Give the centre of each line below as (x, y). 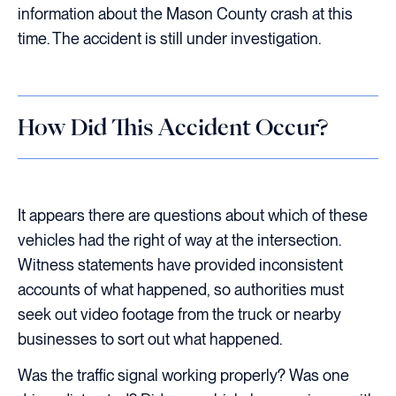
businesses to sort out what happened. (150, 339)
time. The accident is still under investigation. (169, 38)
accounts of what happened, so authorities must (181, 289)
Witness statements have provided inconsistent (180, 264)
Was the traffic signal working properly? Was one (183, 375)
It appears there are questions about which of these (193, 215)
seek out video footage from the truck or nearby (179, 314)
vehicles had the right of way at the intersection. (179, 240)
